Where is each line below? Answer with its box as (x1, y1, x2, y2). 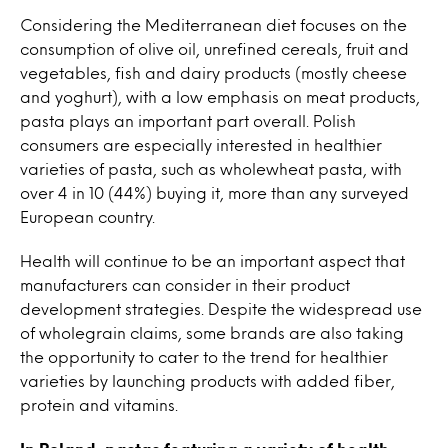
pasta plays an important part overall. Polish (20, 114, 356, 127)
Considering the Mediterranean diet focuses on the (20, 18, 407, 31)
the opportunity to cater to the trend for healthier (20, 350, 388, 363)
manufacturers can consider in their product (20, 278, 350, 291)
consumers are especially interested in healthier (20, 138, 382, 151)
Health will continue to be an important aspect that (20, 254, 405, 267)
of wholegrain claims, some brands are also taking (20, 326, 404, 339)
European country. (20, 210, 155, 223)
